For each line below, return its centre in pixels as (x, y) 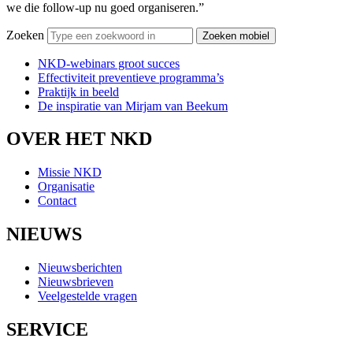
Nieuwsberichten (80, 268)
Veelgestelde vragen (87, 296)
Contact (57, 201)
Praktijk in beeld (78, 91)
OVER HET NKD (79, 139)
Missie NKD (70, 173)
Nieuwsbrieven (76, 282)
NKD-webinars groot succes (109, 63)
